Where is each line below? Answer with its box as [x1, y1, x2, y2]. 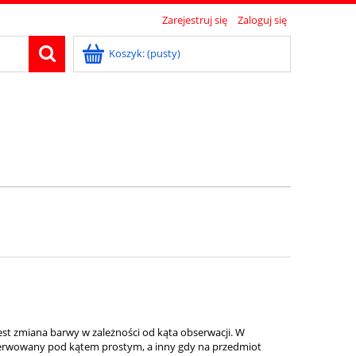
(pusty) [147, 46, 180, 60]
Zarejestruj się [162, 13, 227, 27]
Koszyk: [109, 46, 145, 60]
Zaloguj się [238, 13, 287, 27]
